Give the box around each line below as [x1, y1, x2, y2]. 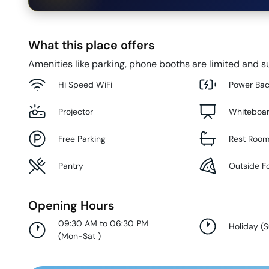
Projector [58, 106, 93, 117]
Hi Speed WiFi [58, 79, 112, 90]
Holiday [229, 220, 259, 232]
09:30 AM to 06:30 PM [58, 218, 148, 229]
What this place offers [28, 37, 154, 53]
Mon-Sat [61, 231, 98, 242]
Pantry [58, 160, 83, 171]
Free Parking [58, 133, 106, 144]
